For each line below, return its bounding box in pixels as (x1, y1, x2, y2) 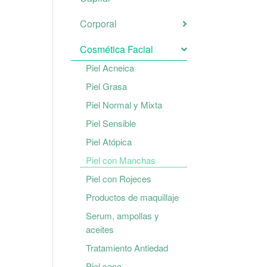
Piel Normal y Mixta (86, 98, 163, 111)
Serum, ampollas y (86, 209, 160, 222)
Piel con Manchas (86, 153, 156, 166)
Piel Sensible (86, 116, 136, 129)
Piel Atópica (86, 135, 132, 148)
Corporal (80, 16, 117, 30)
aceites (86, 222, 114, 235)
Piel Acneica (86, 61, 135, 74)
